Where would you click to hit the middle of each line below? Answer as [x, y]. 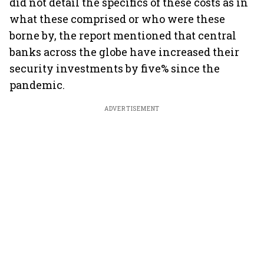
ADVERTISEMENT [132, 109]
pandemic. [37, 85]
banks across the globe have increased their [124, 52]
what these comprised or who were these [117, 19]
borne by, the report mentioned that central [123, 35]
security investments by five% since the [115, 68]
